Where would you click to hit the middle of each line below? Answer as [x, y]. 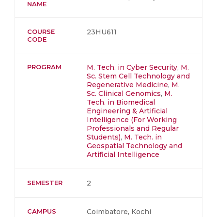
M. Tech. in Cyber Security [132, 67]
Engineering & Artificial [127, 111]
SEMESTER [45, 183]
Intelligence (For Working [132, 120]
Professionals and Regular [133, 128]
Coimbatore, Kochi [119, 212]
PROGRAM [44, 67]
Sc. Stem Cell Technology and [138, 76]
